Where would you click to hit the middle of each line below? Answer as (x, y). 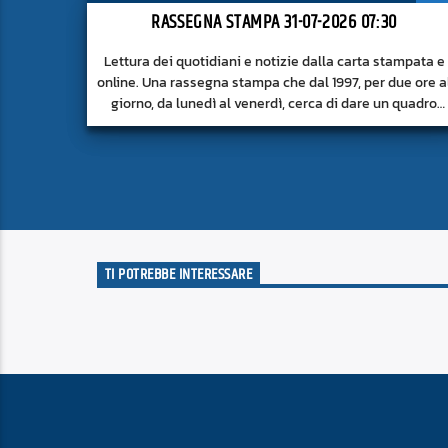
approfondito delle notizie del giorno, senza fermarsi (274, 124)
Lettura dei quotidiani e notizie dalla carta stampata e (274, 61)
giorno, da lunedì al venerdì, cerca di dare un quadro (274, 103)
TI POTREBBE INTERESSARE (179, 275)
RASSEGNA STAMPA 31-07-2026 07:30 (274, 22)
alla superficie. (274, 145)
